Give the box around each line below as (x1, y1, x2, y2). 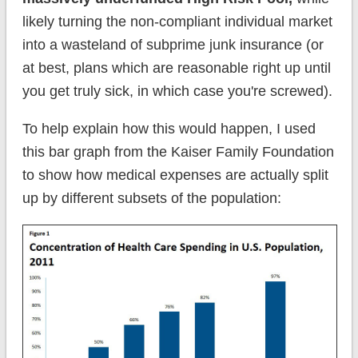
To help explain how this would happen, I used (22, 121, 316, 137)
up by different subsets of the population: (22, 190, 281, 207)
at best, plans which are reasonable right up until (22, 60, 331, 77)
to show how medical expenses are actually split (22, 167, 328, 184)
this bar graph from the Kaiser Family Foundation (22, 144, 334, 161)
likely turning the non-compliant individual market (22, 14, 332, 30)
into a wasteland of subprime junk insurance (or (22, 37, 324, 54)
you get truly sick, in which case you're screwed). (22, 83, 332, 100)
